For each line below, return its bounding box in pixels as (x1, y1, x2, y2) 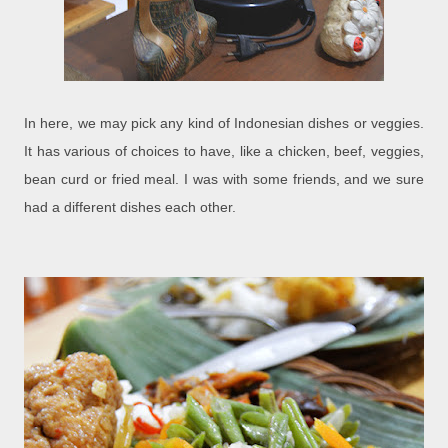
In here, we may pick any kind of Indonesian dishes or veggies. (24, 115, 424, 132)
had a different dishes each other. (24, 199, 236, 216)
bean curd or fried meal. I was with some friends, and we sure (24, 171, 424, 188)
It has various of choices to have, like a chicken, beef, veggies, (24, 143, 424, 160)
